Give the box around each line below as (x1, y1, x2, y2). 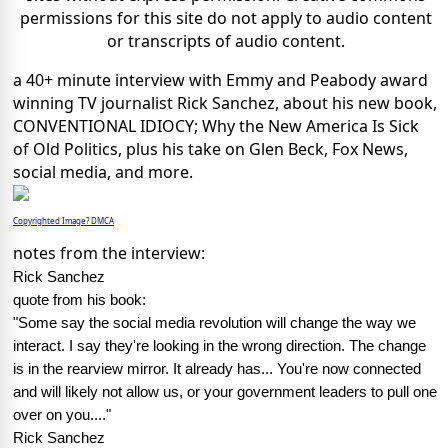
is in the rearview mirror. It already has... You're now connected (13, 361, 421, 378)
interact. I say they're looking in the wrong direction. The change (13, 338, 426, 355)
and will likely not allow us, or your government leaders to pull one (13, 384, 437, 401)
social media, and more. (13, 161, 193, 184)
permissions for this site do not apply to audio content (19, 7, 432, 30)
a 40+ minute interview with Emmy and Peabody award (13, 69, 428, 92)
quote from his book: (13, 292, 146, 309)
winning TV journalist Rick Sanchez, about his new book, (13, 92, 437, 115)
